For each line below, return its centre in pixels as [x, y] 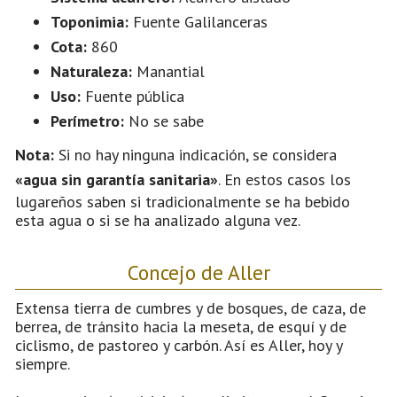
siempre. [43, 363]
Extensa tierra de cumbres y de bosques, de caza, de [191, 307]
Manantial [171, 71]
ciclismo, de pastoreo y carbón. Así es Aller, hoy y [179, 345]
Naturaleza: [93, 71]
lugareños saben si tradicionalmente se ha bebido [183, 201]
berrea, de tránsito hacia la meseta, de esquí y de [181, 326]
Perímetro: [90, 121]
